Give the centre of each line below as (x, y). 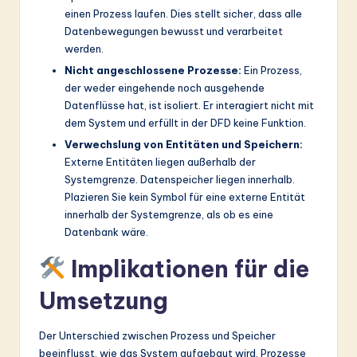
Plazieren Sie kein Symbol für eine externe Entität (185, 196)
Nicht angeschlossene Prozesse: (153, 70)
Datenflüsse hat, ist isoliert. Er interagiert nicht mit (189, 105)
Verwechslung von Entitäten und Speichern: (184, 144)
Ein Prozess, (272, 70)
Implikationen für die (187, 269)
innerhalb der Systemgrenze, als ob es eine (169, 214)
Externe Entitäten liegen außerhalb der (160, 161)
